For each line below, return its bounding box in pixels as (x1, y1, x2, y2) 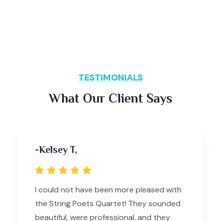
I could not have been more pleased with (35, 184, 182, 195)
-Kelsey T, (35, 144, 77, 155)
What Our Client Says (49, 91, 172, 106)
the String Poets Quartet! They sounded (35, 198, 181, 209)
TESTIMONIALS (78, 72, 143, 84)
